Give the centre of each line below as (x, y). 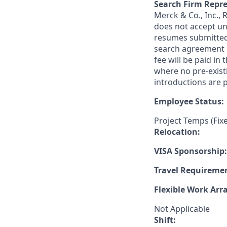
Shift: (165, 220)
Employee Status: (189, 101)
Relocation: (177, 132)
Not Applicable (182, 209)
